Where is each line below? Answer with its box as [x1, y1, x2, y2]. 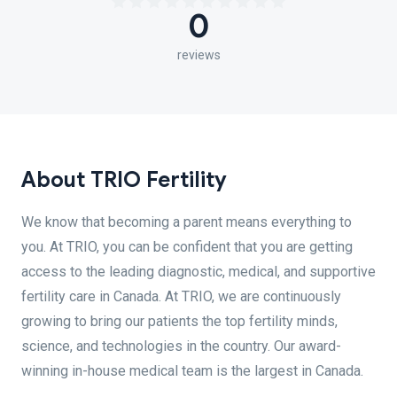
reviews [176, 48, 221, 62]
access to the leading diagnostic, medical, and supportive [21, 263, 376, 280]
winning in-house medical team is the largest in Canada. [21, 362, 363, 379]
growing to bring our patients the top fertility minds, [21, 313, 338, 330]
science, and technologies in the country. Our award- [21, 338, 341, 354]
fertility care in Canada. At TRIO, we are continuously [21, 288, 341, 305]
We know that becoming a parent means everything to [21, 214, 352, 230]
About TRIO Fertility [21, 167, 227, 193]
